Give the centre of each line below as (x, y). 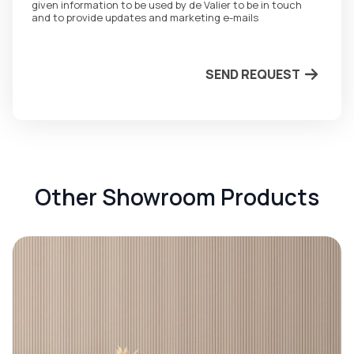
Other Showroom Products (177, 197)
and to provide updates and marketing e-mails (145, 18)
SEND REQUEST (252, 75)
